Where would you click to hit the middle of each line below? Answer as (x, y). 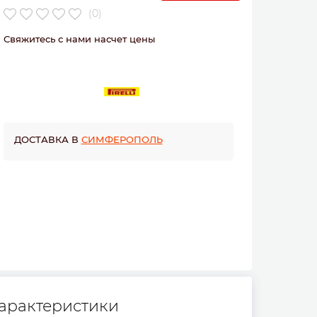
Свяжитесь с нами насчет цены (79, 39)
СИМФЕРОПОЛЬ (122, 139)
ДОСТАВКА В (47, 139)
